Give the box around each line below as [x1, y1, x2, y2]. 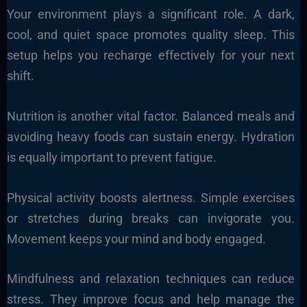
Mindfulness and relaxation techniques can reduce [6, 271, 295, 286]
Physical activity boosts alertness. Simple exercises [6, 190, 295, 205]
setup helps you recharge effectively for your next [6, 48, 295, 63]
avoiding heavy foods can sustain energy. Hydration [6, 129, 295, 144]
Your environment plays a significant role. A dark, [6, 7, 295, 22]
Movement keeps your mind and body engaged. [6, 231, 266, 246]
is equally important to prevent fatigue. [6, 149, 217, 164]
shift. [6, 69, 34, 84]
